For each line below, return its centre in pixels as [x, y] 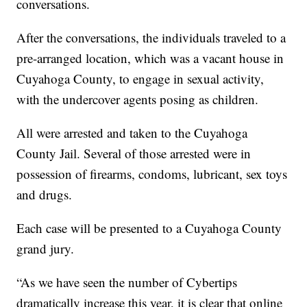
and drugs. [45, 195]
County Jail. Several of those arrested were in [134, 153]
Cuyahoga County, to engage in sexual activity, [140, 79]
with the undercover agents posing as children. [138, 99]
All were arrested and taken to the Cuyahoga [132, 133]
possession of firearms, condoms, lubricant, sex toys [152, 174]
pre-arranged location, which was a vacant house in [150, 58]
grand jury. [46, 249]
